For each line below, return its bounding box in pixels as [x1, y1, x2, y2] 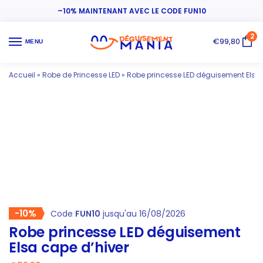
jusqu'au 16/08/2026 [100, 208, 186, 220]
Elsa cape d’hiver [9, 238, 129, 258]
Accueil [9, 70, 35, 80]
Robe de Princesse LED [42, 70, 120, 80]
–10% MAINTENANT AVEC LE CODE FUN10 [57, 5, 206, 16]
